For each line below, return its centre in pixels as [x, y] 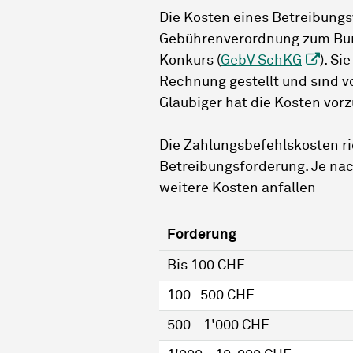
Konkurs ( [190, 61]
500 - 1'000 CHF [218, 326]
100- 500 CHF [211, 296]
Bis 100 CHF [206, 266]
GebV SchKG [261, 61]
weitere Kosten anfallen [238, 189]
